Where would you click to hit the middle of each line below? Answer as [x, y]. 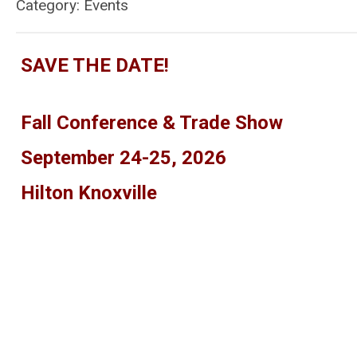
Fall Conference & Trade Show [149, 123]
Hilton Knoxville [86, 193]
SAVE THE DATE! [95, 65]
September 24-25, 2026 [121, 158]
